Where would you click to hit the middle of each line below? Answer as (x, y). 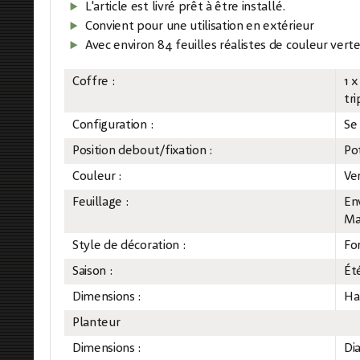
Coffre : (94, 82)
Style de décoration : (129, 246)
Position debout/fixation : (142, 151)
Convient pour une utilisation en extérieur (200, 27)
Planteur (96, 323)
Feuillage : (100, 202)
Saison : (92, 272)
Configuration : (113, 125)
